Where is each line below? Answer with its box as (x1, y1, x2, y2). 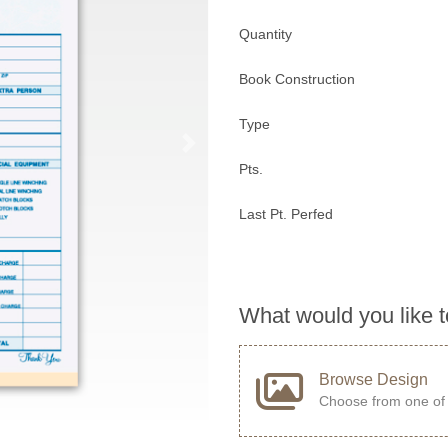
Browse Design (319, 371, 428, 389)
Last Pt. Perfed (239, 206, 333, 223)
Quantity (239, 26, 292, 43)
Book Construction (239, 71, 355, 88)
